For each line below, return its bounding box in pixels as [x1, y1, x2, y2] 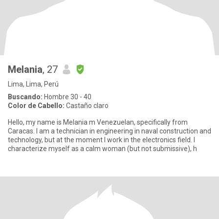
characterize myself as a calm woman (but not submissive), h [8, 145, 197, 153]
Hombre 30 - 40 [43, 93, 91, 101]
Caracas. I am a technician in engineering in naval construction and [8, 127, 211, 135]
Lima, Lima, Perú [8, 80, 59, 88]
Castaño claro [65, 102, 109, 109]
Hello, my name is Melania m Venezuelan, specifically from [8, 118, 188, 126]
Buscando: [8, 93, 43, 101]
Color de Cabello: [8, 102, 65, 109]
